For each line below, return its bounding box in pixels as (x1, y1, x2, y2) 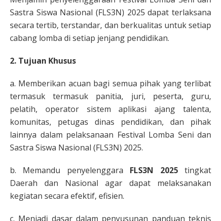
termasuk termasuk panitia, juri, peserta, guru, (10, 90, 211, 102)
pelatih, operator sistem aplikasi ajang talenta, (10, 103, 211, 114)
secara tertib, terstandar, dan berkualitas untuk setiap (10, 19, 211, 31)
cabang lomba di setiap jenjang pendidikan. (10, 32, 169, 43)
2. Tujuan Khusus (10, 55, 76, 66)
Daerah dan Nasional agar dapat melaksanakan (10, 177, 211, 188)
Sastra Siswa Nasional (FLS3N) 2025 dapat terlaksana (10, 6, 211, 18)
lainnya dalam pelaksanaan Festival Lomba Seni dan (10, 129, 211, 140)
